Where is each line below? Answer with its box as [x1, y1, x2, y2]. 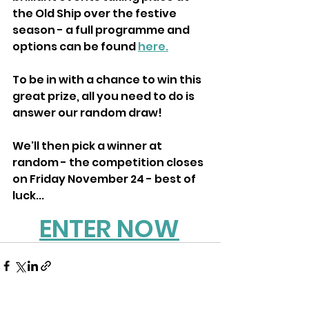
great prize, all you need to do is [12, 88, 197, 105]
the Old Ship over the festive [12, 6, 179, 22]
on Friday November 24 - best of [12, 171, 198, 188]
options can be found [12, 39, 138, 55]
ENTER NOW [39, 211, 179, 247]
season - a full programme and [12, 22, 192, 39]
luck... [12, 188, 44, 204]
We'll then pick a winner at [12, 138, 164, 154]
